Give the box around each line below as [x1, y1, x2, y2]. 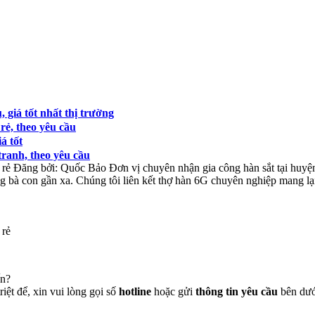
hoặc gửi [151, 285, 195, 297]
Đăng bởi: [11, 161, 60, 174]
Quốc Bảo [60, 161, 106, 174]
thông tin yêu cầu [195, 285, 278, 297]
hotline [119, 285, 151, 297]
